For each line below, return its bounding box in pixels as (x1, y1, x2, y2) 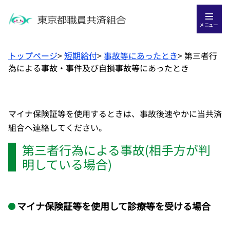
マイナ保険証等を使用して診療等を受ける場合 (16, 199, 210, 213)
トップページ (8, 49, 57, 62)
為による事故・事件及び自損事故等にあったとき (8, 62, 189, 74)
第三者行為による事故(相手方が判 (22, 141, 210, 159)
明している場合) (22, 155, 112, 173)
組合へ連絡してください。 (8, 121, 107, 133)
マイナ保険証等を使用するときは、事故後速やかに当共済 (8, 107, 222, 120)
